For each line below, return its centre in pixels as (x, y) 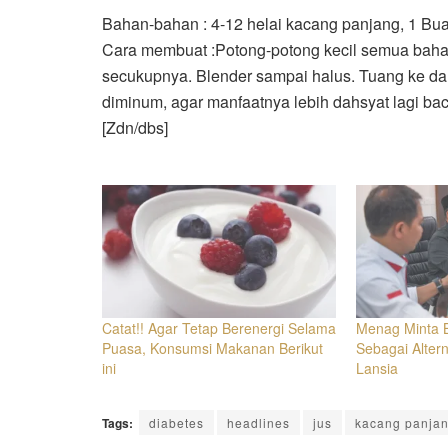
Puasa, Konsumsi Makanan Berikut (212, 348)
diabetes (176, 423)
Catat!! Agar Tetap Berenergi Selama (219, 328)
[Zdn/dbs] (135, 127)
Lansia (377, 368)
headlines (258, 423)
